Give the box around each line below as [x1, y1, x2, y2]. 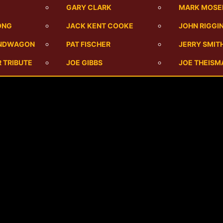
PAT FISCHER [66, 39, 111, 48]
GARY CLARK [66, 2, 111, 11]
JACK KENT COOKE [66, 21, 133, 30]
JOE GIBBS [66, 58, 103, 67]
